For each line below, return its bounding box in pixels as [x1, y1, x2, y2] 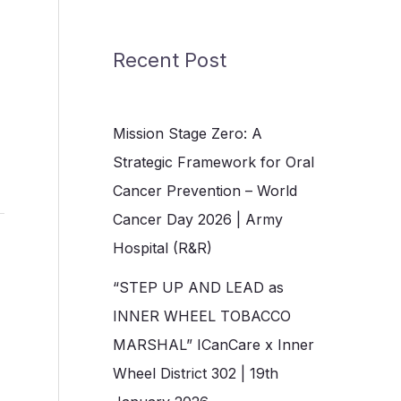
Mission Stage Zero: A [113, 124, 262, 143]
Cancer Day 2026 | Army [113, 210, 283, 229]
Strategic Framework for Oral [113, 153, 314, 172]
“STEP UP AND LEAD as [113, 278, 284, 297]
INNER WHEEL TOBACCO [113, 307, 291, 326]
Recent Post [113, 47, 226, 72]
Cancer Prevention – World [113, 182, 297, 200]
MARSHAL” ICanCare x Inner [113, 336, 314, 354]
